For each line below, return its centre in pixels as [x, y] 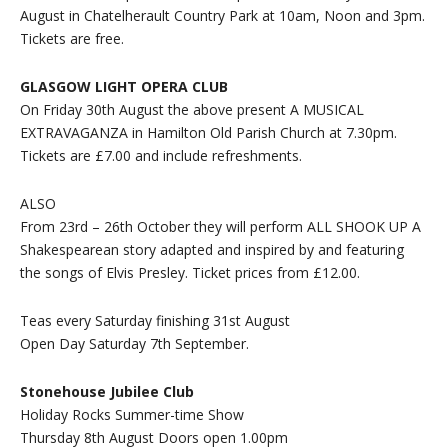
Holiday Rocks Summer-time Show [132, 414]
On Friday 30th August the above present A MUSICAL [192, 109]
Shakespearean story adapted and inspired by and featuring [212, 249]
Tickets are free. [72, 38]
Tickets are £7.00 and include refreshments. [161, 155]
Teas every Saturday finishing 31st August [155, 320]
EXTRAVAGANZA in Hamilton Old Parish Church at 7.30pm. [208, 132]
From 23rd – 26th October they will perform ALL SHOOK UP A [220, 226]
